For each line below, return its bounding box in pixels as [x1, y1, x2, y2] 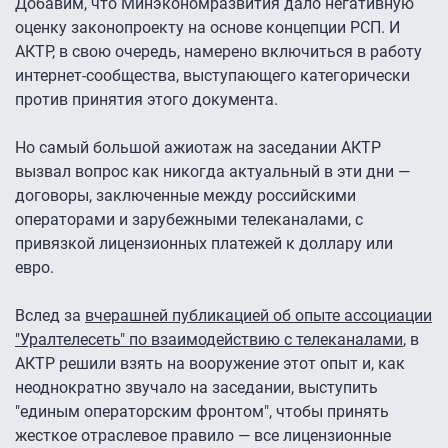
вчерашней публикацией [85, 305, 273, 325]
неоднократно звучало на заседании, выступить [15, 377, 378, 397]
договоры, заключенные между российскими [15, 185, 356, 205]
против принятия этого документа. [15, 89, 282, 109]
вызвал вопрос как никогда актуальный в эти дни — [15, 161, 410, 181]
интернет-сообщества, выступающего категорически [15, 65, 410, 85]
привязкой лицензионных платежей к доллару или [15, 233, 393, 253]
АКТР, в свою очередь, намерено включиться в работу [15, 41, 422, 61]
